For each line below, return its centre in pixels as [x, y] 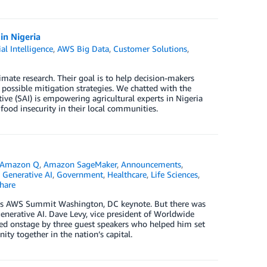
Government [80, 174]
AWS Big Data [83, 49]
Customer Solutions [150, 49]
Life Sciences [174, 174]
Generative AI [27, 174]
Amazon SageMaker [80, 164]
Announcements [151, 164]
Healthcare [127, 174]
